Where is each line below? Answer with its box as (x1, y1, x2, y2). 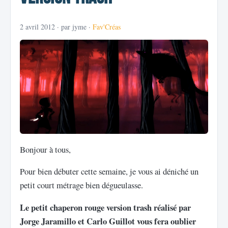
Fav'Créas (93, 21, 121, 32)
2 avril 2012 (20, 21, 55, 32)
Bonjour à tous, (20, 143, 71, 155)
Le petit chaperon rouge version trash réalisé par (20, 201, 191, 214)
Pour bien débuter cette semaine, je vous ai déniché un (20, 165, 198, 178)
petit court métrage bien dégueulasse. (20, 179, 143, 191)
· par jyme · (55, 21, 93, 32)
